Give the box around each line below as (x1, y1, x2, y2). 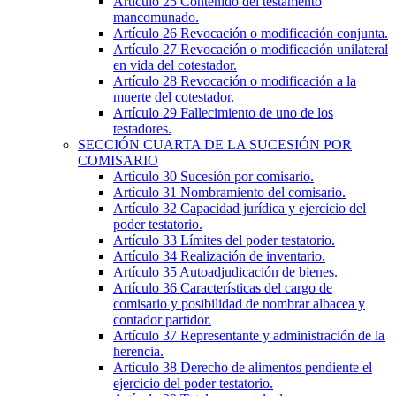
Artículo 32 (113, 200, 180, 216)
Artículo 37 (113, 327, 180, 343)
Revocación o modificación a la (180, 72, 356, 88)
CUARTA (143, 136, 204, 152)
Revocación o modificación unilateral (180, 41, 388, 57)
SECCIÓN (78, 136, 143, 152)
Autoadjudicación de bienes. (179, 263, 338, 279)
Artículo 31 (113, 184, 180, 200)
